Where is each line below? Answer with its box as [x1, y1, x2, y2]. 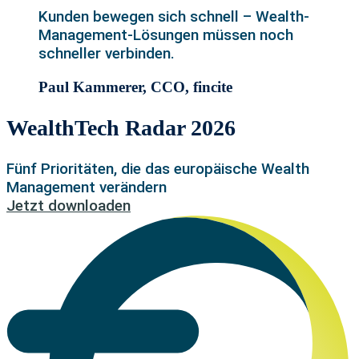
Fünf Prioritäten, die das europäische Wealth [6, 159, 309, 178]
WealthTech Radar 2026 [6, 115, 236, 140]
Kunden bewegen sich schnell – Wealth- [38, 7, 309, 26]
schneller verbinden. [38, 44, 175, 63]
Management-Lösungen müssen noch [38, 26, 293, 45]
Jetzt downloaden [6, 196, 131, 215]
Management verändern [6, 177, 167, 196]
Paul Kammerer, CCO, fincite [38, 79, 232, 96]
